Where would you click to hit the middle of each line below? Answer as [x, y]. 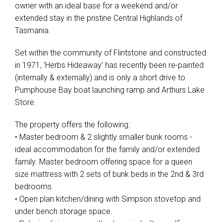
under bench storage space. [64, 211]
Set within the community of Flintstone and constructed [111, 53]
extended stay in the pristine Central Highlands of [99, 18]
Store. [26, 102]
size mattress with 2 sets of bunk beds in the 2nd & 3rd [109, 174]
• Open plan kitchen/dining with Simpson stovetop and [108, 199]
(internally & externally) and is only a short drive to [100, 78]
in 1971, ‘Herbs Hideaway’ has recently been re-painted [109, 65]
